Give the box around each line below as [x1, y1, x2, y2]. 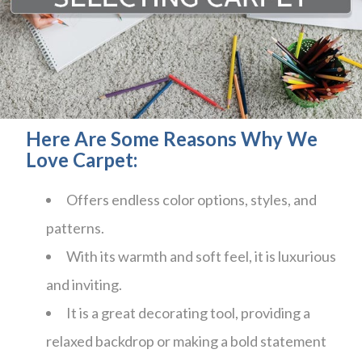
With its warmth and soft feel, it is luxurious [66, 246, 337, 265]
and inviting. [46, 275, 123, 293]
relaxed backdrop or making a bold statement [46, 331, 327, 350]
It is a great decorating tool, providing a [66, 303, 311, 322]
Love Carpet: [26, 147, 138, 171]
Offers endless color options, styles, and [66, 190, 318, 208]
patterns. [46, 218, 105, 237]
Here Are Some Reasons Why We [26, 126, 318, 150]
